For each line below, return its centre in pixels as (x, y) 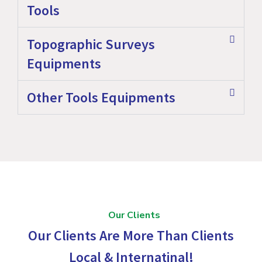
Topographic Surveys (91, 44)
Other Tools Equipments (101, 98)
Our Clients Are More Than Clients (131, 236)
